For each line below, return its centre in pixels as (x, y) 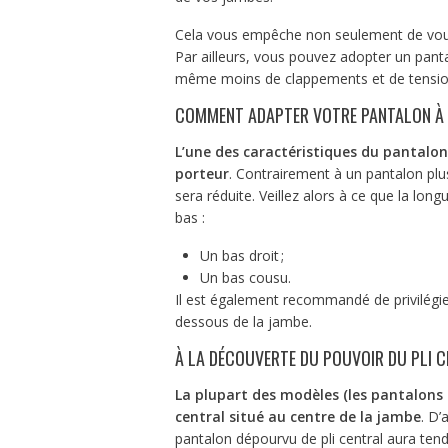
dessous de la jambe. (245, 321)
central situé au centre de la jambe (297, 416)
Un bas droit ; (241, 255)
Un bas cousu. (245, 277)
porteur (201, 173)
